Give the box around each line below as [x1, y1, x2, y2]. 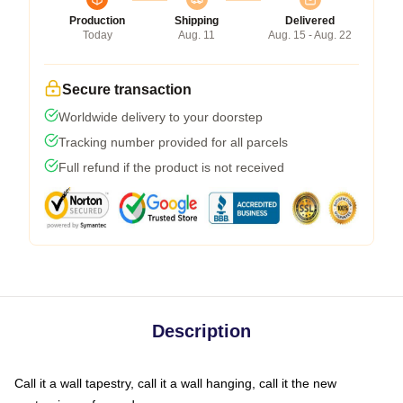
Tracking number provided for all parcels [58, 134, 288, 149]
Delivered [285, 13, 335, 27]
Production [69, 13, 125, 27]
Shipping [175, 13, 219, 27]
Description [152, 320, 251, 341]
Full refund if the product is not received [58, 159, 284, 175]
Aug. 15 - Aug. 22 [268, 28, 352, 41]
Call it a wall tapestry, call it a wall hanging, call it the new [14, 375, 336, 390]
